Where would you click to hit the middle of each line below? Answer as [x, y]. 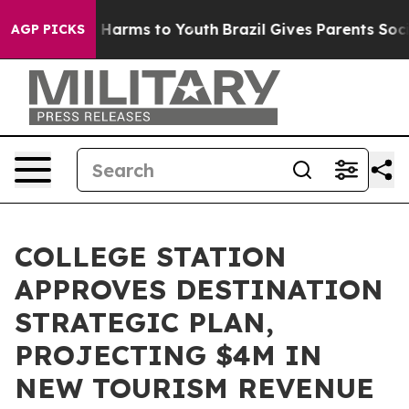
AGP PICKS [48, 29]
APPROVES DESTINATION [199, 289]
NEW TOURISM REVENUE [194, 388]
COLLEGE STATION [151, 257]
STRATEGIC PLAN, [144, 322]
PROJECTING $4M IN [168, 355]
